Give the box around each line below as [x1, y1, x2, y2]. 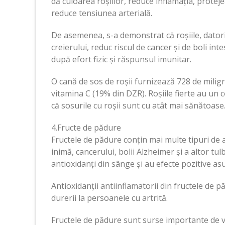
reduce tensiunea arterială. [51, 7, 152, 19]
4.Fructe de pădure [51, 122, 121, 133]
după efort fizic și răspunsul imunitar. [51, 53, 191, 65]
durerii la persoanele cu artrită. [51, 192, 168, 203]
